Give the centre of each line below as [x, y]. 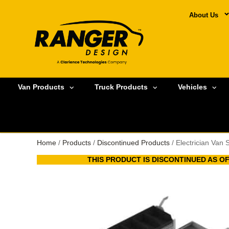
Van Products [41, 87]
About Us [203, 15]
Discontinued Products [133, 142]
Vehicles [192, 87]
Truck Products [121, 87]
